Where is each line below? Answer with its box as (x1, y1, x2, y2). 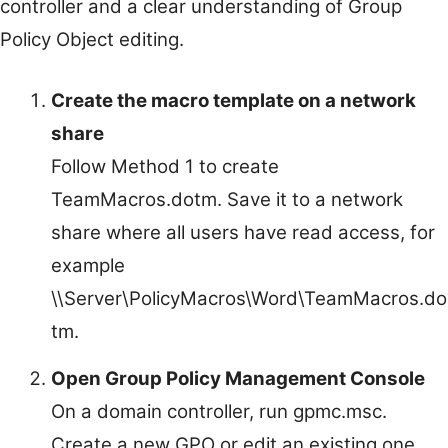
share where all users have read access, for (51, 220, 435, 244)
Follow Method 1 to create (51, 154, 279, 178)
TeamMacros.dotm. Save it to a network (51, 187, 403, 211)
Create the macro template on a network (51, 88, 416, 112)
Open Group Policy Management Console (51, 366, 425, 390)
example (51, 253, 125, 277)
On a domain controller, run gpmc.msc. (51, 399, 387, 423)
